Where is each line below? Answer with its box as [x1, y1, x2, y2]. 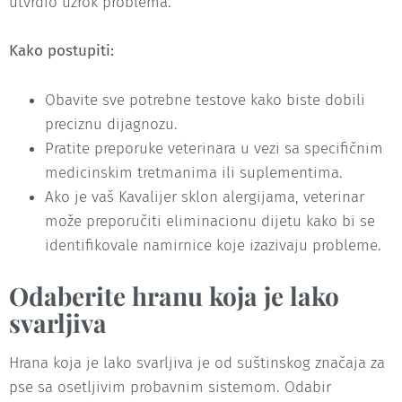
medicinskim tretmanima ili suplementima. [45, 162, 343, 182]
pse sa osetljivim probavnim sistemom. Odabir [9, 377, 331, 397]
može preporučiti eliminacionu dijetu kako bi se [45, 211, 375, 231]
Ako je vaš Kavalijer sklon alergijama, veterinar [45, 187, 364, 206]
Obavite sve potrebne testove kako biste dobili [45, 90, 365, 109]
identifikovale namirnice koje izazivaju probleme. [45, 235, 381, 255]
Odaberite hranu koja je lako [9, 278, 339, 312]
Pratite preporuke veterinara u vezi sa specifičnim [45, 138, 383, 158]
